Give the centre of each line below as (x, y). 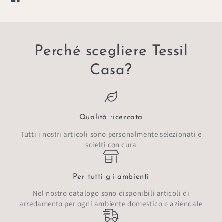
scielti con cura (111, 144)
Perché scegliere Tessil (111, 51)
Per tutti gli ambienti (111, 177)
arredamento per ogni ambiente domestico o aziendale (111, 204)
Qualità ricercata (111, 118)
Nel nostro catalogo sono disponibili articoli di (111, 193)
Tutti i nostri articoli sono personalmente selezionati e (111, 134)
